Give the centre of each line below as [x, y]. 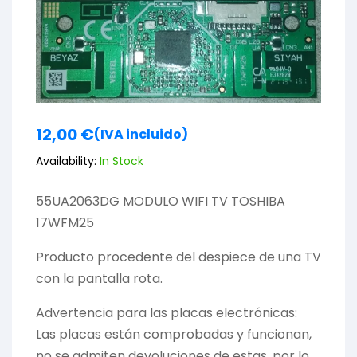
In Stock [120, 161]
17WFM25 [65, 223]
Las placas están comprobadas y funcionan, [174, 335]
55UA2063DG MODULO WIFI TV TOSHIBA [161, 202]
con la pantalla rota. [99, 279]
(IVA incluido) [141, 135]
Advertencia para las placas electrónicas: [167, 313]
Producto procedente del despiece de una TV [178, 257]
